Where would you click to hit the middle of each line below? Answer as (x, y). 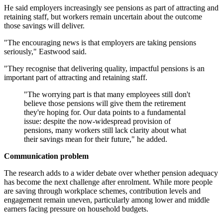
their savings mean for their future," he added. (96, 139)
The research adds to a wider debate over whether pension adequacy (111, 173)
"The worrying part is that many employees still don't (107, 95)
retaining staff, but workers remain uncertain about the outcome (103, 17)
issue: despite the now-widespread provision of (97, 121)
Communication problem (46, 156)
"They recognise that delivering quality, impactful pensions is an (104, 69)
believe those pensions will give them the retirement (105, 104)
